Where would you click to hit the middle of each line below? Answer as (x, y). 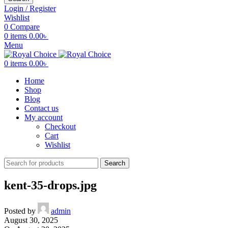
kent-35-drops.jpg (50, 185)
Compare (25, 27)
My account (44, 117)
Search (115, 163)
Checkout (60, 126)
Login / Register (30, 8)
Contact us (41, 108)
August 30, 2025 (31, 220)
